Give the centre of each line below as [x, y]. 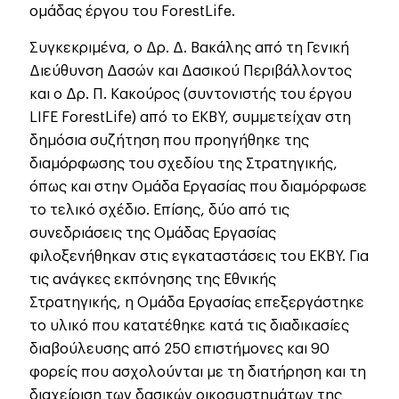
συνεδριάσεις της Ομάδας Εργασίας [153, 234]
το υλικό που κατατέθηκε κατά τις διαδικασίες [189, 326]
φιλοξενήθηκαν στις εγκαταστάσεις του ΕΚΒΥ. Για [199, 257]
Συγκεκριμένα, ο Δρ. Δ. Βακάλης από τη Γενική [189, 49]
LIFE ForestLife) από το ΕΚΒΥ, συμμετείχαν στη [190, 118]
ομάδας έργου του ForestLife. [132, 12]
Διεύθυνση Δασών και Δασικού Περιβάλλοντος [191, 72]
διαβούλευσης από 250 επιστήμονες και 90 [179, 350]
